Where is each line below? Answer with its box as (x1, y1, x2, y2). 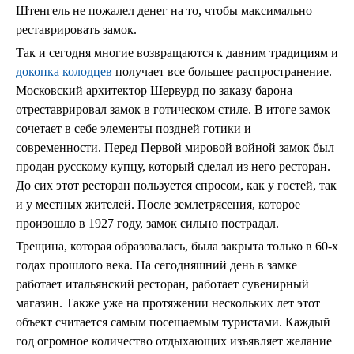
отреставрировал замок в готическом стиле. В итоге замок (16, 103, 330, 116)
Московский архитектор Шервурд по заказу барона (16, 84, 292, 97)
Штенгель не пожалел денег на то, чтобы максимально (16, 4, 312, 17)
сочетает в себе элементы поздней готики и (16, 122, 251, 135)
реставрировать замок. (16, 23, 137, 36)
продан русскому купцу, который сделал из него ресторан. (16, 160, 330, 173)
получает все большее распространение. (112, 65, 332, 78)
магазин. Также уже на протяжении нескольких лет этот (16, 296, 320, 310)
